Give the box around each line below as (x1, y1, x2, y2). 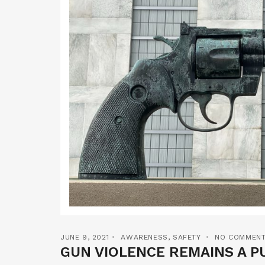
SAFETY (173, 232, 201, 241)
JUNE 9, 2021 (60, 232, 109, 241)
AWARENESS (121, 232, 168, 241)
